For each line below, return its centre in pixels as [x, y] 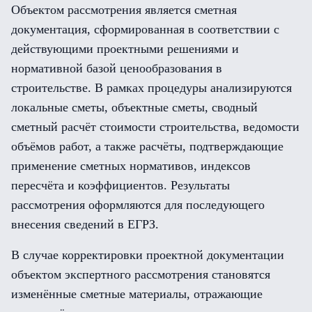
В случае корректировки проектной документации [148, 255]
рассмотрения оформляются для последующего [138, 205]
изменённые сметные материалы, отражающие [137, 294]
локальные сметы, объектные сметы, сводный [134, 107]
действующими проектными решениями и [125, 49]
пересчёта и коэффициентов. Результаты [120, 185]
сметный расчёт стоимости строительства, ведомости [155, 127]
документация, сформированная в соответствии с [145, 29]
